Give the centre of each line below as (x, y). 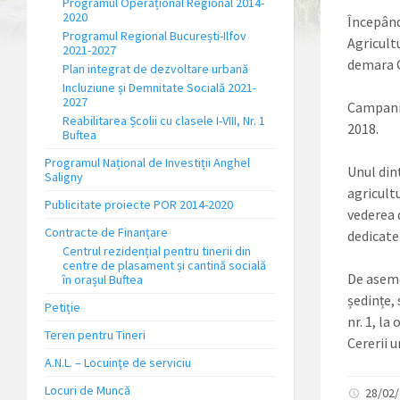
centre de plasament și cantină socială (164, 265)
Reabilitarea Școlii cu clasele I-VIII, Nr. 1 (164, 121)
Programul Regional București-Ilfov (154, 36)
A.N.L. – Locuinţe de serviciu (118, 362)
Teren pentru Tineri (95, 335)
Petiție (62, 307)
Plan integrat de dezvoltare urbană (155, 69)
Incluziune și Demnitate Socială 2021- (159, 87)
